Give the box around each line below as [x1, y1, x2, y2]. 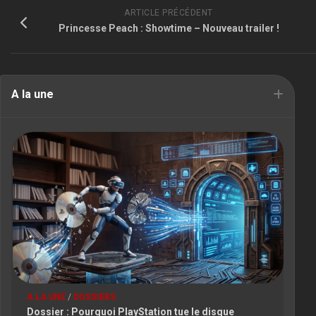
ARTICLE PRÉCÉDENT [124, 7, 213, 18]
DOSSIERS [73, 292, 116, 303]
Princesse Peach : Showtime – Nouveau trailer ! [58, 22, 279, 34]
